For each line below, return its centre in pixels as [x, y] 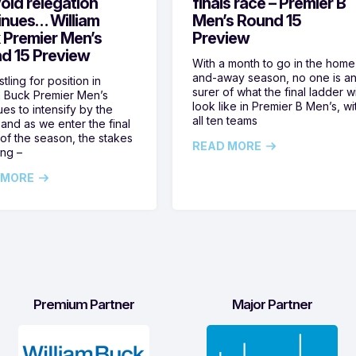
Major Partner [273, 305]
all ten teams [225, 121]
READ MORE [227, 146]
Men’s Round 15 [247, 21]
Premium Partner [83, 305]
